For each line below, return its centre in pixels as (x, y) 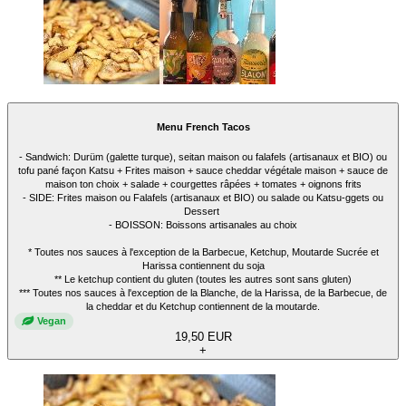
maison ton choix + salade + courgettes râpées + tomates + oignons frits (203, 184)
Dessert (203, 211)
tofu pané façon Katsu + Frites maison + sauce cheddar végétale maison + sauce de (203, 170)
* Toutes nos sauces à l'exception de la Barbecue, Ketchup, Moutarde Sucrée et (203, 251)
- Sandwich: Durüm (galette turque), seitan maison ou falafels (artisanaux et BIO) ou (203, 156)
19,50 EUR (203, 336)
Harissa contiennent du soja (203, 265)
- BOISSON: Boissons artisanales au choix (203, 224)
